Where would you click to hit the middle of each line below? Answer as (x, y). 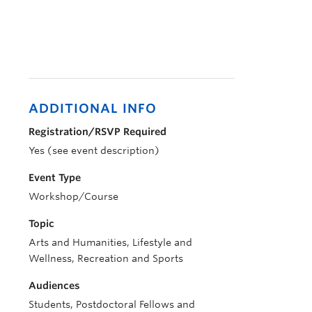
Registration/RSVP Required (97, 132)
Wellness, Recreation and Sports (106, 258)
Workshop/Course (73, 196)
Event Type (55, 178)
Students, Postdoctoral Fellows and (112, 304)
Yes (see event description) (94, 150)
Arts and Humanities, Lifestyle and (110, 242)
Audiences (54, 286)
